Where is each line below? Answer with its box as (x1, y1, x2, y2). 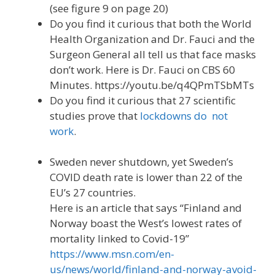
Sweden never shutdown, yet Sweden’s (50, 155, 233, 169)
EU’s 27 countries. (50, 185, 136, 199)
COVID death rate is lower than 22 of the (50, 170, 242, 184)
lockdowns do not (140, 108, 228, 123)
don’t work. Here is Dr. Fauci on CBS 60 (50, 62, 235, 77)
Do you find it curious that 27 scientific (50, 93, 236, 107)
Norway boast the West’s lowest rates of (50, 216, 242, 230)
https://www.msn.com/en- (50, 247, 174, 261)
